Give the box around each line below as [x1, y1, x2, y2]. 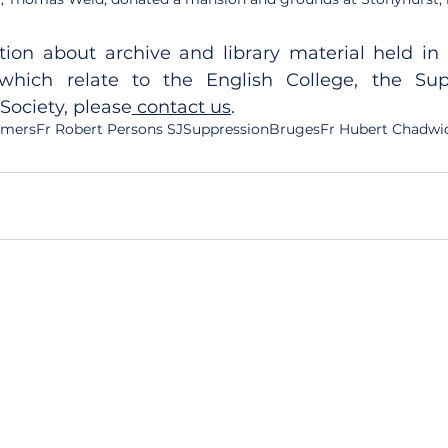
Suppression [183, 120, 269, 138]
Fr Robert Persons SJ [36, 120, 183, 138]
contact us [132, 96, 231, 118]
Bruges [269, 120, 320, 138]
